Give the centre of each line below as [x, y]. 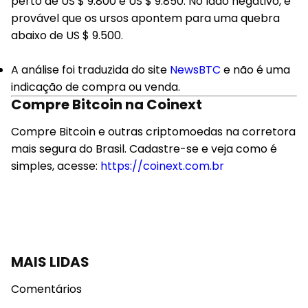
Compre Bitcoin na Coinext [108, 104]
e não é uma [255, 70]
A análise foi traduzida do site [90, 70]
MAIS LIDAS [50, 262]
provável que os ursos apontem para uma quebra [145, 18]
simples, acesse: [56, 166]
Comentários [46, 289]
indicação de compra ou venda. [96, 87]
